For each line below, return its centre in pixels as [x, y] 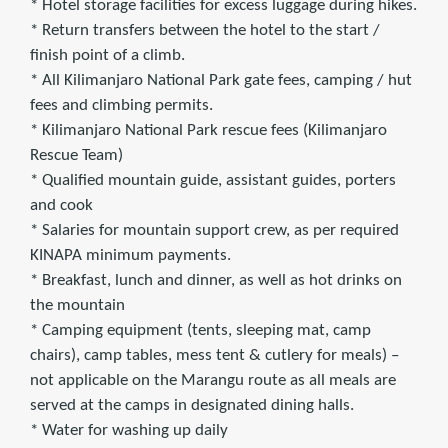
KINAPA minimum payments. [130, 256]
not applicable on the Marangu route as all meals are [213, 381]
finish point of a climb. [107, 56]
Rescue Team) [76, 156]
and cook [61, 206]
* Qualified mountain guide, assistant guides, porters [213, 181]
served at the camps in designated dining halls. [192, 406]
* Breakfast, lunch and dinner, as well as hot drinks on [216, 281]
